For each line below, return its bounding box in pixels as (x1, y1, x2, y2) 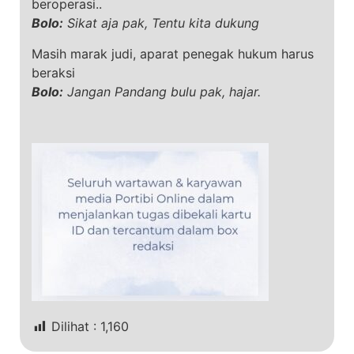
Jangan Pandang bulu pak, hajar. (63, 83, 261, 100)
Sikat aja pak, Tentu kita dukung (63, 15, 259, 32)
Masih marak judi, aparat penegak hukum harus (32, 45, 314, 62)
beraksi (32, 64, 75, 81)
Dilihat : (51, 318, 96, 335)
